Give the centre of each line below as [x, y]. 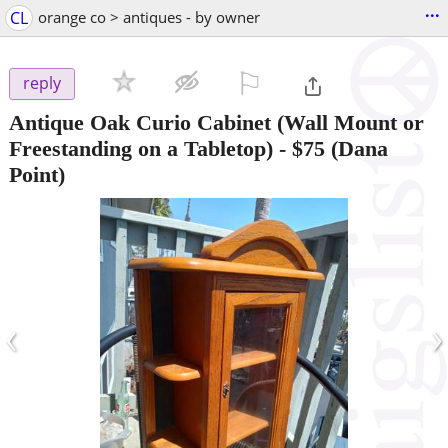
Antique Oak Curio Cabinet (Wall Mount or [216, 122]
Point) [37, 174]
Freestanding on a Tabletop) [141, 148]
